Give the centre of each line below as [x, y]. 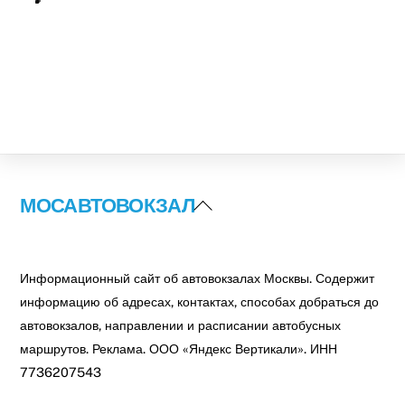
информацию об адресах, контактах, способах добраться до [200, 302]
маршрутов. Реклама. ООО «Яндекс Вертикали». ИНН [179, 349]
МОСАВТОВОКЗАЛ [107, 206]
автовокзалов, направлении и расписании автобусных [181, 325]
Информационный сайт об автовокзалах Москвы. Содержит [198, 278]
